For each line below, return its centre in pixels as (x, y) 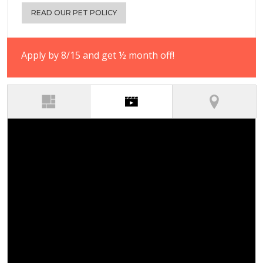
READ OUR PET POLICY (74, 13)
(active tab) (166, 100)
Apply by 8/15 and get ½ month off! (98, 55)
